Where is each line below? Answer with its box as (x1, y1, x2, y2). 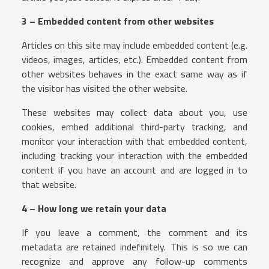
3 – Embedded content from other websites (22, 13, 214, 28)
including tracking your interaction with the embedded (22, 148, 247, 163)
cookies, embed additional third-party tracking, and (22, 119, 247, 134)
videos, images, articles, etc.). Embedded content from (22, 52, 247, 67)
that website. (22, 177, 76, 192)
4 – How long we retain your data (22, 201, 166, 216)
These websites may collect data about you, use (22, 104, 247, 119)
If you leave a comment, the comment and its (22, 225, 247, 240)
